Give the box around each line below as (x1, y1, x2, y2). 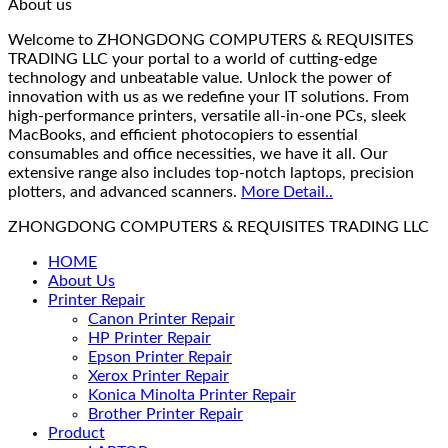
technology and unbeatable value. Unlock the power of (8, 70, 392, 87)
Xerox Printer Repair (88, 368, 229, 385)
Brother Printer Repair (88, 406, 243, 423)
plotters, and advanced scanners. (8, 184, 241, 201)
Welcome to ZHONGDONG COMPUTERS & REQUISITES (8, 32, 414, 49)
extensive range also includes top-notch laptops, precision (8, 165, 414, 182)
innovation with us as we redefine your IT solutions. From (8, 89, 409, 106)
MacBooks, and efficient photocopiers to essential (8, 127, 358, 144)
